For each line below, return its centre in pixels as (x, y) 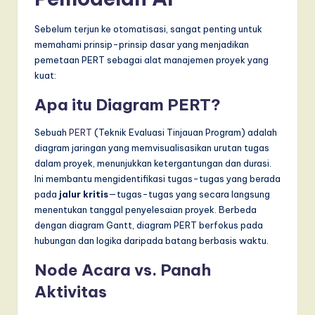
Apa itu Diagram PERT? (128, 104)
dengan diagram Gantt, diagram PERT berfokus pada (149, 225)
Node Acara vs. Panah (123, 270)
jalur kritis (84, 194)
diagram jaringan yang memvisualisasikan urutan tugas (152, 147)
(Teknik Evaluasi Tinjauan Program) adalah (185, 132)
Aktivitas (71, 291)
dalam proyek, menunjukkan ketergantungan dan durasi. (153, 163)
